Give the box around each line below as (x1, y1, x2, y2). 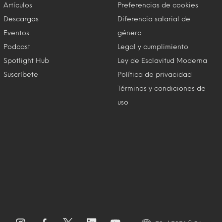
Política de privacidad (117, 71, 192, 77)
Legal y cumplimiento (117, 44, 189, 49)
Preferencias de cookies (117, 2, 199, 7)
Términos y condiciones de (117, 85, 206, 91)
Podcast (3, 44, 30, 49)
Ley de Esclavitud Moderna (117, 57, 208, 63)
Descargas (3, 16, 39, 21)
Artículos (3, 2, 32, 7)
